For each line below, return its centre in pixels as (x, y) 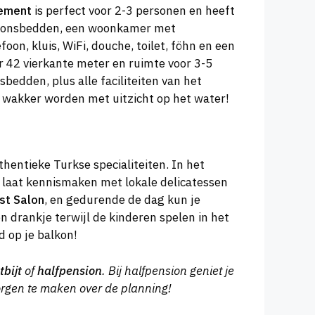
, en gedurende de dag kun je (122, 200)
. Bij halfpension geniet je (168, 270)
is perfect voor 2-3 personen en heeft (133, 10)
